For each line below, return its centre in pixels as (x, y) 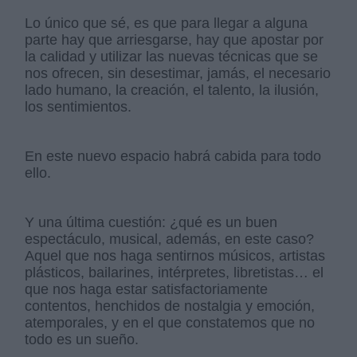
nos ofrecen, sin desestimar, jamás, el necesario (178, 74)
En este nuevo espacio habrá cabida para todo (173, 157)
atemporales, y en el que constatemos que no (170, 323)
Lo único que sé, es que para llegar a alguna (167, 24)
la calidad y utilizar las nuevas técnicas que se (172, 57)
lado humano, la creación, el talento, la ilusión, (172, 90)
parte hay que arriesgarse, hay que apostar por (175, 40)
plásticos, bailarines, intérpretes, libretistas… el (175, 273)
